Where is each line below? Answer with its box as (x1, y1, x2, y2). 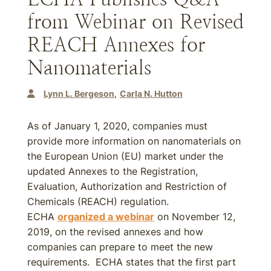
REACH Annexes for (27, 34, 205, 56)
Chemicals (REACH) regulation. (27, 195, 172, 207)
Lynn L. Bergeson (44, 88, 114, 99)
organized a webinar (57, 211, 154, 223)
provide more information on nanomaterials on (27, 135, 241, 147)
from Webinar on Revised (27, 11, 244, 33)
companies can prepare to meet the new (27, 241, 213, 253)
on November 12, (154, 211, 235, 223)
